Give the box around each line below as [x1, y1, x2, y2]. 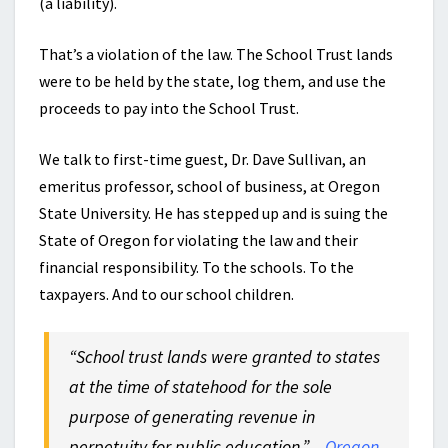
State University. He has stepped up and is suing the [39, 203, 388, 223]
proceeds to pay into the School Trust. [39, 98, 299, 118]
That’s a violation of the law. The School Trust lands [39, 44, 393, 64]
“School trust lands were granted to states [69, 345, 381, 368]
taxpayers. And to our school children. [39, 284, 294, 304]
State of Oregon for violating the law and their [39, 230, 358, 250]
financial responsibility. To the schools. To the [39, 257, 354, 277]
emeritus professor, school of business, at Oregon [39, 176, 380, 196]
